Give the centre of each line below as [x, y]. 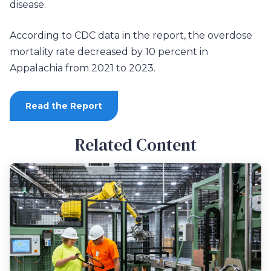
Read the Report [64, 106]
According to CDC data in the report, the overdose [131, 36]
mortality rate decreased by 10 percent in [109, 52]
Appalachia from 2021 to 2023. [83, 68]
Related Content [135, 145]
